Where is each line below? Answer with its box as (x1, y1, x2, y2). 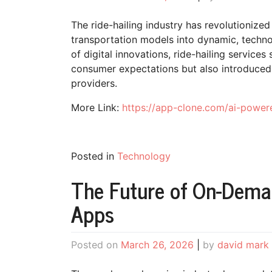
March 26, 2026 (121, 238, 194, 251)
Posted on (71, 238, 121, 251)
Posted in (71, 150, 117, 163)
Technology (117, 150, 171, 163)
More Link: (71, 101, 122, 114)
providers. (71, 77, 120, 90)
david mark (217, 238, 269, 251)
